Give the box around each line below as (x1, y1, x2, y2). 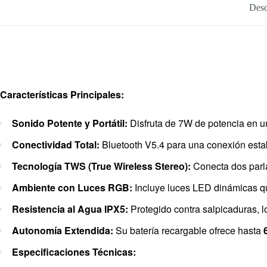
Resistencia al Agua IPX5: (12, 202, 128, 216)
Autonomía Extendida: (12, 223, 113, 238)
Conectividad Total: (12, 138, 100, 152)
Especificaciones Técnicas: (12, 245, 136, 259)
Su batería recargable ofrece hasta (113, 223, 263, 238)
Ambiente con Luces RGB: (12, 181, 132, 195)
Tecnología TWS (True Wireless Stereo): (12, 159, 191, 173)
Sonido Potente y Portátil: (12, 116, 128, 131)
